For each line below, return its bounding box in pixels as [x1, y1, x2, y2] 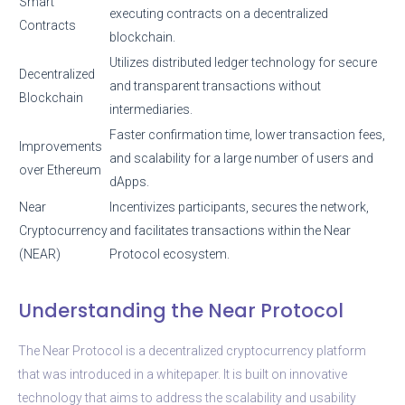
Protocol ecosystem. [109, 246, 230, 261]
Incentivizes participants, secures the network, [109, 199, 369, 214]
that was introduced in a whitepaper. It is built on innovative [18, 366, 347, 381]
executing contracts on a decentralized [109, 5, 328, 21]
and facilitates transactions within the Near [109, 222, 351, 238]
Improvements [19, 138, 102, 154]
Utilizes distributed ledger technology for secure [109, 54, 377, 70]
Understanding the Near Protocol [18, 297, 344, 324]
